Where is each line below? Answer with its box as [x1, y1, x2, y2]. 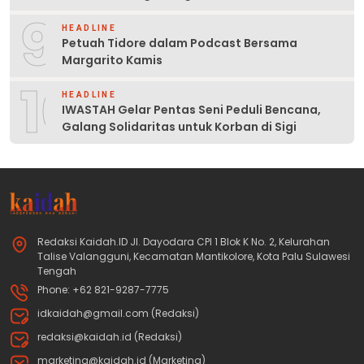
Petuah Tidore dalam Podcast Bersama [62, 34, 297, 51]
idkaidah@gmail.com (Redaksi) [37, 306, 199, 321]
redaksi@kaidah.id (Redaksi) [37, 330, 182, 344]
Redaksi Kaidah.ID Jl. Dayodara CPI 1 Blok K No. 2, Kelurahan [37, 235, 330, 249]
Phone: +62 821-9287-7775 [37, 283, 169, 297]
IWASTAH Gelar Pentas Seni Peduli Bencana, [62, 101, 321, 118]
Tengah [37, 264, 76, 279]
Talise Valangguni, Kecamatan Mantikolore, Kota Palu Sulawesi [37, 249, 350, 264]
